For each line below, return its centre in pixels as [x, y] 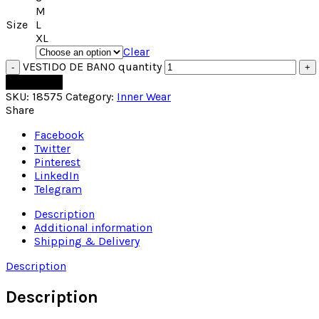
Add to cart [34, 83]
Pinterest [57, 162]
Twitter [52, 149]
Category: [91, 97]
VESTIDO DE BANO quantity [92, 67]
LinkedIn [57, 176]
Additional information [93, 228]
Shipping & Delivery [87, 241]
